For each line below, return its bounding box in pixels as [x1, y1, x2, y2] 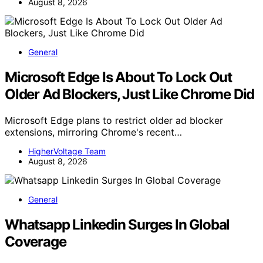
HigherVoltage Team [28, 146, 106, 156]
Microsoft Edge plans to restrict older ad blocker [5, 114, 223, 126]
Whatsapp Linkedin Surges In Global [5, 215, 230, 233]
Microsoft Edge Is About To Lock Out [5, 69, 232, 86]
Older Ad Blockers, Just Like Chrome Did [5, 86, 255, 103]
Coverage [5, 232, 66, 250]
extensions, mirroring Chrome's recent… [5, 126, 182, 138]
